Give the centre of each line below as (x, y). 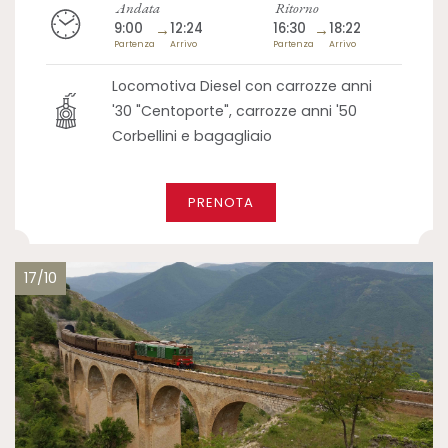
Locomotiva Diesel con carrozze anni (242, 85)
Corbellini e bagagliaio (192, 135)
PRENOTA (220, 202)
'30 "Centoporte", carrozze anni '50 (235, 110)
